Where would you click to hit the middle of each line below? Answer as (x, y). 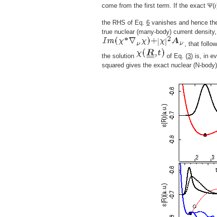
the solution (119, 56)
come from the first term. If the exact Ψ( (158, 6)
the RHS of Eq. (124, 23)
